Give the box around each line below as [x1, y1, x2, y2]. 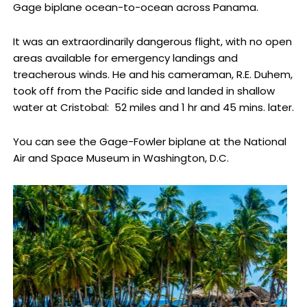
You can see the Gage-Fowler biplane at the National [12, 134, 286, 149]
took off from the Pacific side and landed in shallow [12, 84, 275, 99]
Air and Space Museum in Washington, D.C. [12, 151, 229, 166]
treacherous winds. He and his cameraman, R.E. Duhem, [12, 67, 293, 82]
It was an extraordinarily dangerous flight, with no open [12, 34, 292, 49]
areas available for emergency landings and [12, 51, 238, 66]
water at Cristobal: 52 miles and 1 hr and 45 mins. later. [12, 100, 294, 115]
